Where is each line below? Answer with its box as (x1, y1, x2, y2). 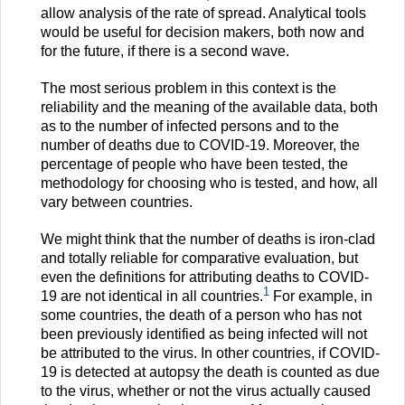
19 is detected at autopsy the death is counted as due (41, 364, 380, 381)
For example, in (269, 288, 372, 305)
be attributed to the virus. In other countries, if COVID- (41, 345, 380, 362)
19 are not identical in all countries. (41, 288, 263, 305)
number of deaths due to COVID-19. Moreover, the (41, 137, 360, 154)
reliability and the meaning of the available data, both (41, 99, 378, 116)
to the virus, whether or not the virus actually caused (41, 383, 371, 400)
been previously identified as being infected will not (41, 326, 367, 343)
